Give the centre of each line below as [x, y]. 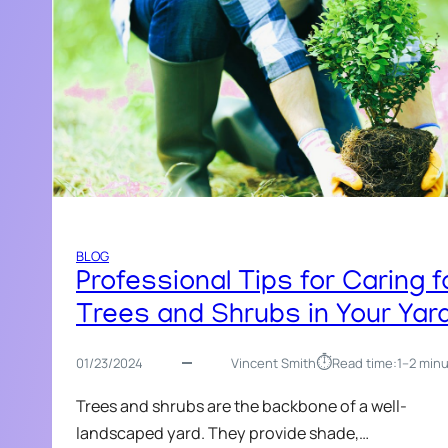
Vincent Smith [273, 362]
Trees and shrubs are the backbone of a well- [241, 405]
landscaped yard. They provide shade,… [222, 432]
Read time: [364, 362]
